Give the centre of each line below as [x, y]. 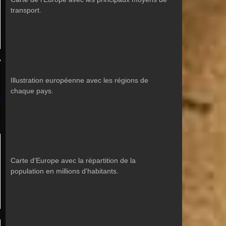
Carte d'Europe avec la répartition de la [73, 160]
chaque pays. [32, 91]
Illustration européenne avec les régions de [79, 80]
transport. [26, 10]
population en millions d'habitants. [65, 171]
